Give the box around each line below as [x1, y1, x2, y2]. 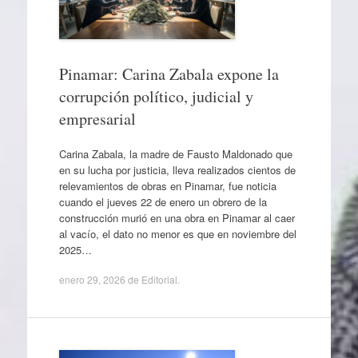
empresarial [58, 108, 136, 129]
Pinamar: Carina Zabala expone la [58, 63, 279, 85]
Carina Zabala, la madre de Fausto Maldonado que [58, 145, 292, 161]
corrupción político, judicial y [58, 86, 253, 107]
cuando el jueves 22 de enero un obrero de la [58, 193, 267, 209]
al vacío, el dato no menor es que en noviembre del [58, 225, 296, 241]
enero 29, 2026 [58, 272, 125, 286]
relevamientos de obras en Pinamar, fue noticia [58, 177, 276, 193]
